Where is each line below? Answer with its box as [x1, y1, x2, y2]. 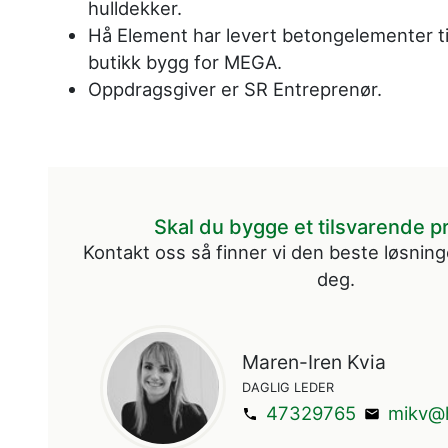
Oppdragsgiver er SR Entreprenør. [88, 77, 382, 100]
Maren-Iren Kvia [242, 350, 386, 375]
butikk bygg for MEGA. [88, 50, 282, 73]
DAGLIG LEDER [242, 380, 334, 396]
